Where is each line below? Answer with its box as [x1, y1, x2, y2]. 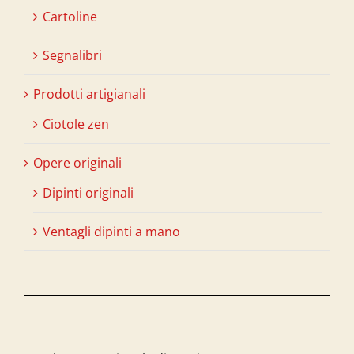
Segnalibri [43, 46, 102, 64]
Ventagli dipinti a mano [43, 222, 180, 240]
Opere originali [33, 153, 122, 171]
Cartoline [43, 7, 97, 25]
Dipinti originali [43, 183, 134, 201]
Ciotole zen [43, 115, 109, 133]
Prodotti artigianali [33, 85, 145, 103]
